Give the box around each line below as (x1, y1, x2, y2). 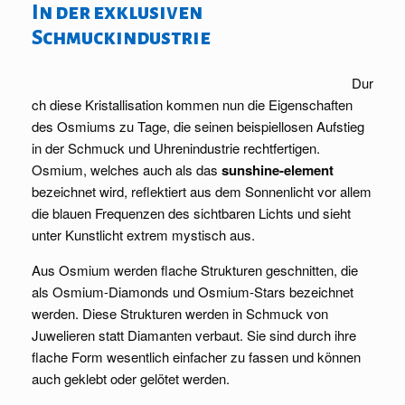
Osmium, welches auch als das (32, 160, 221, 180)
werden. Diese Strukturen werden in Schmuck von (32, 304, 328, 324)
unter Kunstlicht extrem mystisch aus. (32, 225, 255, 245)
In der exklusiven (32, 2, 202, 24)
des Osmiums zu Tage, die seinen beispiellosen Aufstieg (32, 117, 364, 137)
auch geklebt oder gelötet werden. (32, 369, 230, 389)
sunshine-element (221, 160, 334, 181)
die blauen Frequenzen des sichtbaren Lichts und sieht (32, 203, 351, 223)
